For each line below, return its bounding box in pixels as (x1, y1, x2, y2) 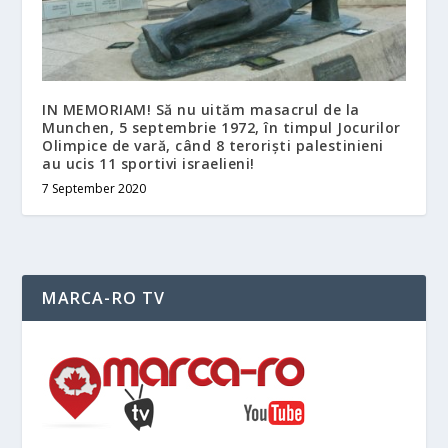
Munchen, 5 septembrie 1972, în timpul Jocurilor (42, 117, 401, 137)
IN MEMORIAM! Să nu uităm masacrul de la (42, 99, 360, 119)
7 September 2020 (42, 179, 147, 197)
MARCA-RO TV (42, 286, 166, 309)
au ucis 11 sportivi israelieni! (42, 153, 255, 173)
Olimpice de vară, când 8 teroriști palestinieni (42, 135, 384, 155)
